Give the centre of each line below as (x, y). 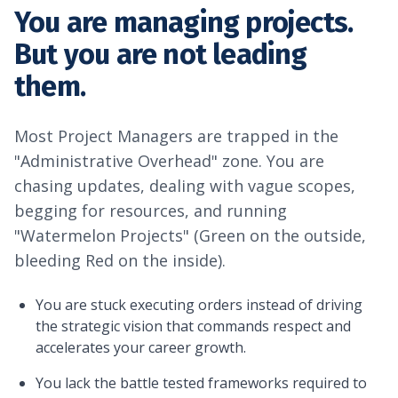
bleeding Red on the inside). (120, 260)
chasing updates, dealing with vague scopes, (185, 185)
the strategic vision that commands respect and (193, 326)
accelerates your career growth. (141, 347)
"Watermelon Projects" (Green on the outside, (190, 235)
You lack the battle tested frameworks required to (201, 382)
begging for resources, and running (151, 210)
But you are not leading (161, 54)
